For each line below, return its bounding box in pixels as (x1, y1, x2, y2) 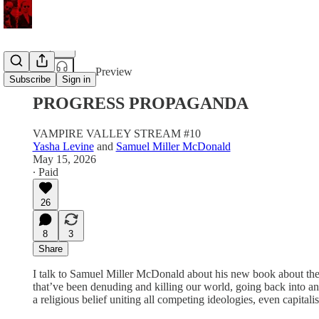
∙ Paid (32, 165, 58, 178)
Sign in (62, 74, 90, 85)
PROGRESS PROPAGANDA (32, 93, 249, 113)
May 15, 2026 (32, 152, 96, 165)
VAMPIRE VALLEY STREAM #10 (32, 127, 201, 140)
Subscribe (9, 74, 51, 85)
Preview (95, 66, 132, 78)
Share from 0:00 (87, 33, 159, 45)
